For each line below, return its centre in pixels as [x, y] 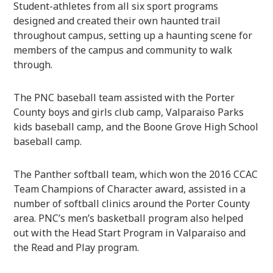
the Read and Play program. [76, 247]
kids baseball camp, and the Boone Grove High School [136, 126]
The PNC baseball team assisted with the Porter [124, 97]
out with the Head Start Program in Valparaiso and [130, 232]
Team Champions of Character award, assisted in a [130, 189]
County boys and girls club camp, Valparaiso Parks [129, 112]
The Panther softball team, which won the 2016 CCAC [136, 174]
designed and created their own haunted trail [117, 20]
